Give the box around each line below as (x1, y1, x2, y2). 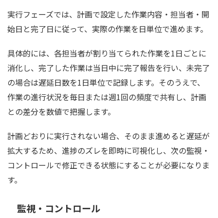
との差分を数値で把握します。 (7, 106, 115, 118)
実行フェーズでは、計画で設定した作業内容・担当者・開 (7, 8, 209, 20)
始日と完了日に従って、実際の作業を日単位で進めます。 (7, 23, 208, 35)
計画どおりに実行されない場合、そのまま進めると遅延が (7, 130, 210, 142)
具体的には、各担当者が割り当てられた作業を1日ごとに (7, 47, 206, 59)
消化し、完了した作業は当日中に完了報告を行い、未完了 (7, 62, 210, 74)
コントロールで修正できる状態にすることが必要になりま (7, 159, 210, 171)
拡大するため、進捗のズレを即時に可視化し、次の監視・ (7, 145, 210, 157)
